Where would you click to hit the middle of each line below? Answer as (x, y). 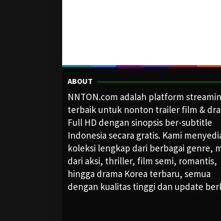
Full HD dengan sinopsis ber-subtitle (140, 122)
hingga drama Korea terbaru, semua (139, 174)
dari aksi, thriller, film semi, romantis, (142, 161)
